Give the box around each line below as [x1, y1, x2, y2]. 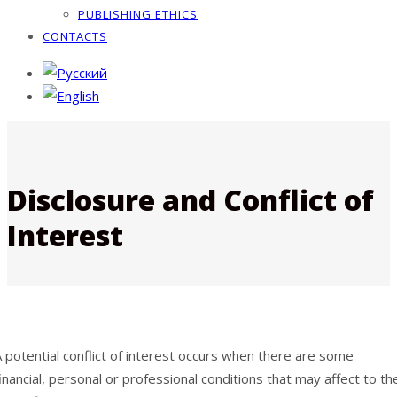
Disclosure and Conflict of [7, 181, 374, 219]
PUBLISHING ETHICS [78, 6, 198, 22]
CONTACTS [43, 28, 107, 44]
